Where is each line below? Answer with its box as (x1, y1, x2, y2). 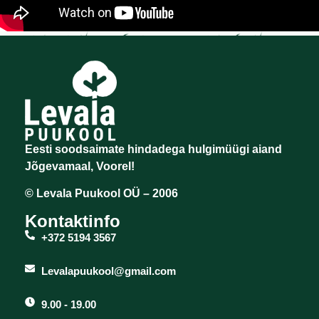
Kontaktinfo (25, 211, 120, 231)
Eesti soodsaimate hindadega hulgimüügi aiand (25, 143, 282, 156)
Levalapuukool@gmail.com (41, 264, 176, 277)
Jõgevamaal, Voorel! (25, 160, 135, 173)
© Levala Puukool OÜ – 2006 (25, 187, 178, 200)
